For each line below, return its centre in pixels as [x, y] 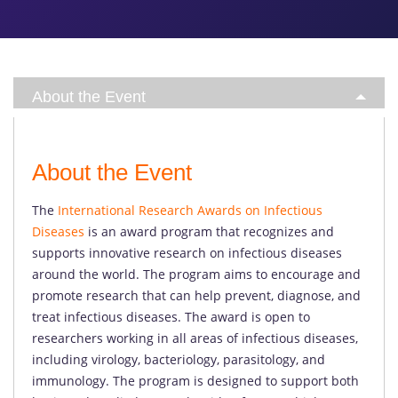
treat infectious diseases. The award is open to [171, 317]
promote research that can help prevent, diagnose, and [196, 295]
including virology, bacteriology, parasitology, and [179, 359]
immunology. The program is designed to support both [195, 381]
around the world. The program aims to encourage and [196, 274]
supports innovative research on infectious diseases [187, 253]
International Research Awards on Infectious [190, 210]
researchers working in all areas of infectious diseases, [195, 338]
